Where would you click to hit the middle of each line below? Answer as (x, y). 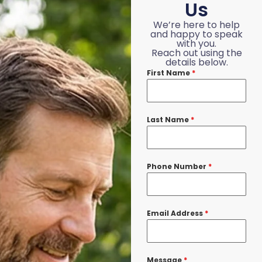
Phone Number (177, 167)
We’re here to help (196, 25)
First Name (169, 73)
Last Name (168, 120)
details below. (196, 63)
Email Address (175, 213)
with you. (196, 44)
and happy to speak (196, 35)
